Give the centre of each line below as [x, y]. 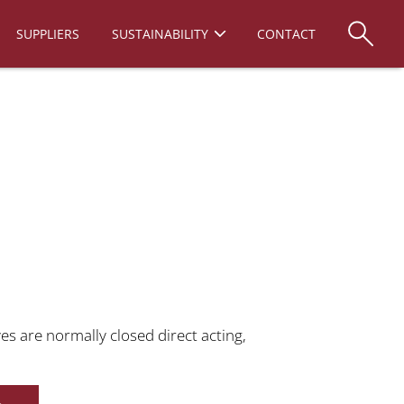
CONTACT [286, 34]
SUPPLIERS [48, 34]
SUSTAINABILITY [160, 34]
